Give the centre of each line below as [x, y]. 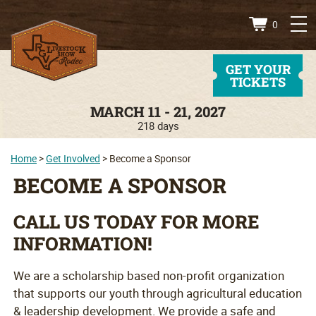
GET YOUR [258, 69]
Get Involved [73, 158]
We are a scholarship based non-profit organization [149, 276]
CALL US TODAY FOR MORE [137, 222]
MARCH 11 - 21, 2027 [158, 111]
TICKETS [258, 82]
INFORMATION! [83, 244]
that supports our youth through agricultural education [158, 293]
